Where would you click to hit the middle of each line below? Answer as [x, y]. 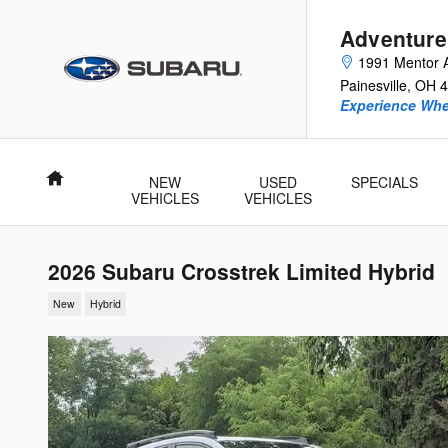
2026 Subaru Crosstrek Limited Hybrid [241, 271]
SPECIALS [384, 182]
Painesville [373, 85]
